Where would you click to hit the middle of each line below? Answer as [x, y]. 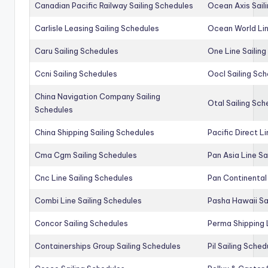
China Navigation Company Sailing [98, 96]
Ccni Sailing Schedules [76, 73]
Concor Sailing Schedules [81, 223]
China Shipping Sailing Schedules [95, 132]
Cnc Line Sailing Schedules [84, 177]
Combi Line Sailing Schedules [88, 200]
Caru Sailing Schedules [77, 51]
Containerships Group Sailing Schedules [108, 246]
